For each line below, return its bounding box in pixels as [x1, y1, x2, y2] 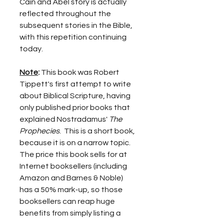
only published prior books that [20, 104, 131, 111]
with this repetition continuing [20, 33, 128, 41]
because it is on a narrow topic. [20, 139, 133, 147]
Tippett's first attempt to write [20, 80, 132, 88]
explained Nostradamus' [20, 115, 109, 123]
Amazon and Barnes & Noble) [20, 174, 125, 182]
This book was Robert [40, 68, 121, 76]
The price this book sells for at [20, 151, 129, 158]
